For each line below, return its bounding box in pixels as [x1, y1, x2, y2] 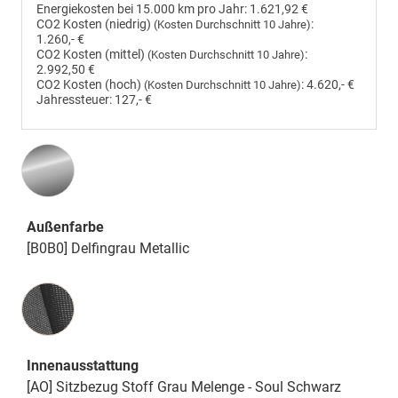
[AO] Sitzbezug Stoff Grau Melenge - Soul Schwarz [27, 378, 341, 396]
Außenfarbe [27, 219, 104, 236]
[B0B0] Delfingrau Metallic [27, 240, 189, 258]
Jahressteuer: [36, 92, 112, 108]
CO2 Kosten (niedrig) [36, 17, 154, 33]
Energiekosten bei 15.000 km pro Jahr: [36, 2, 247, 18]
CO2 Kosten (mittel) [36, 47, 147, 63]
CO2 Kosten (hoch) [36, 77, 144, 93]
